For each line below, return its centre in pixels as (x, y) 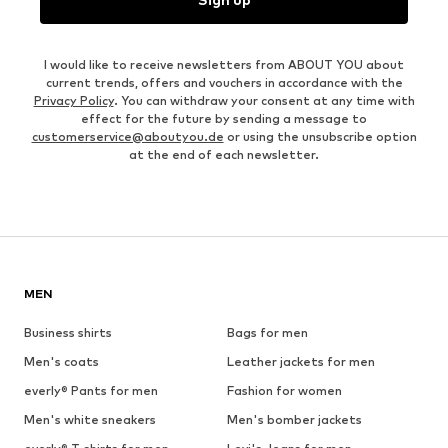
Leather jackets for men (300, 361)
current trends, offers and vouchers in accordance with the (224, 82)
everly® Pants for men (91, 390)
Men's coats (61, 361)
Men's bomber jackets (294, 419)
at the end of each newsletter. (224, 154)
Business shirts (68, 332)
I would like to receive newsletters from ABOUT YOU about (224, 64)
